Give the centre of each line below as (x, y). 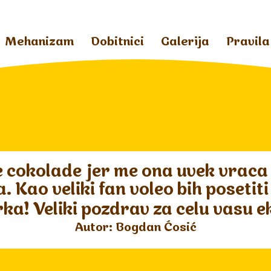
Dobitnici (117, 42)
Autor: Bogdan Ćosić (135, 228)
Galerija (185, 42)
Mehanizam (39, 42)
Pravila (248, 42)
